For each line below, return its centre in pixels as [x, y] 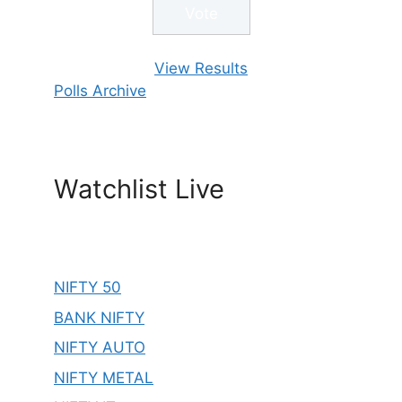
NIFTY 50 [87, 288]
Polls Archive [100, 91]
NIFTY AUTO [100, 348]
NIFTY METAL [104, 377]
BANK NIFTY [99, 317]
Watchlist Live [139, 189]
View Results [201, 69]
